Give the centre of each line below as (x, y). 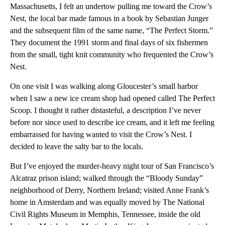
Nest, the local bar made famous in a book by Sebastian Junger (109, 18)
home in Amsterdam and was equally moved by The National (107, 202)
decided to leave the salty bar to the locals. (77, 146)
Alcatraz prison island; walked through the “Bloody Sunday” (106, 178)
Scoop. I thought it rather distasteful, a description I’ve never (105, 110)
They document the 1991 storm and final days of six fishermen (109, 42)
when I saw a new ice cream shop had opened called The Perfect (113, 98)
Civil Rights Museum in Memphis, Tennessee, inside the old (105, 214)
